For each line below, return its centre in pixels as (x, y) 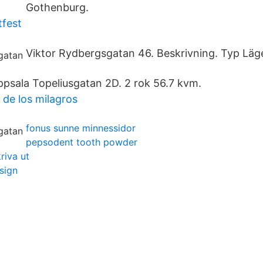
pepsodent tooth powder (82, 142)
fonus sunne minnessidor (81, 128)
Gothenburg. (57, 7)
